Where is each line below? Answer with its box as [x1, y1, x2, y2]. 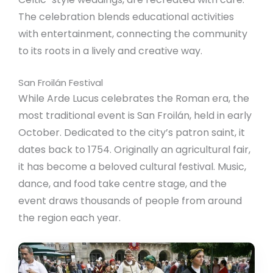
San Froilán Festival [18, 76, 103, 90]
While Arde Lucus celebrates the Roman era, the [18, 91, 249, 106]
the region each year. [18, 211, 121, 225]
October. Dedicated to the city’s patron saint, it [18, 126, 245, 140]
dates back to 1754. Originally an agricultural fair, [18, 143, 250, 157]
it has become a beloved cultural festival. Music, [18, 160, 246, 174]
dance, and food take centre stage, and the [18, 177, 227, 191]
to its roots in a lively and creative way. [18, 43, 202, 58]
